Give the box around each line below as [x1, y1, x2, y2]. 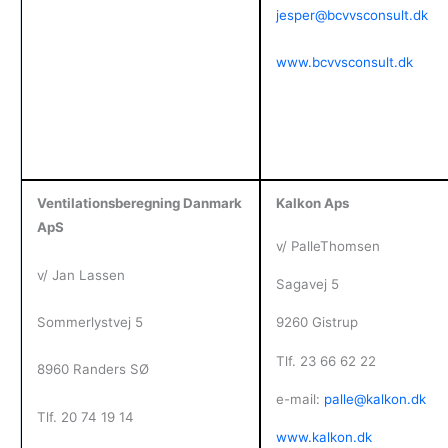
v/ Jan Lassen [36, 266, 125, 283]
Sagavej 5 [275, 276, 339, 293]
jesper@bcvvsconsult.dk [275, 7, 428, 24]
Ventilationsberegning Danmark [36, 195, 242, 212]
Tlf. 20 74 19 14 [36, 408, 134, 425]
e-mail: [275, 391, 324, 408]
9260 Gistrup [275, 314, 358, 331]
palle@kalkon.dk [323, 391, 426, 408]
